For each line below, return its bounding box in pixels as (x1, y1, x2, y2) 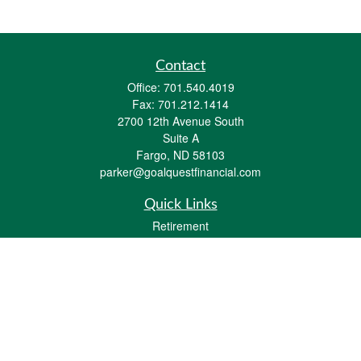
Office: (127, 79, 164, 95)
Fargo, (136, 147, 170, 163)
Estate (164, 258, 197, 274)
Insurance (155, 278, 206, 294)
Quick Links (143, 197, 218, 212)
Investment (152, 238, 209, 254)
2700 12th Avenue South (117, 113, 244, 129)
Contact (156, 59, 205, 73)
